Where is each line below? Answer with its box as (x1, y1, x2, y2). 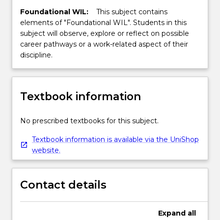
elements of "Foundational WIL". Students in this (20, 18, 187, 27)
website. (32, 145, 60, 155)
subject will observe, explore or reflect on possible (20, 29, 189, 38)
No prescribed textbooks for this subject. (20, 116, 159, 125)
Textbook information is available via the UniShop (32, 135, 199, 144)
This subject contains (96, 7, 167, 17)
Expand (158, 208, 186, 218)
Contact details (20, 178, 107, 192)
